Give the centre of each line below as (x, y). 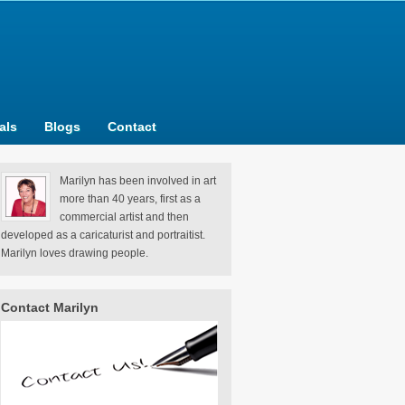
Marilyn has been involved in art (138, 181)
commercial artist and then (124, 217)
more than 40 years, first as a (130, 199)
